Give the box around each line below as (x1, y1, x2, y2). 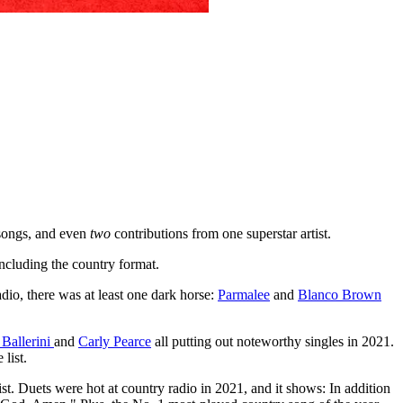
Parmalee (218, 287, 270, 303)
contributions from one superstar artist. (111, 226, 331, 242)
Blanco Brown (298, 287, 381, 303)
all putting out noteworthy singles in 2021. (151, 334, 394, 350)
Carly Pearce (78, 334, 151, 350)
